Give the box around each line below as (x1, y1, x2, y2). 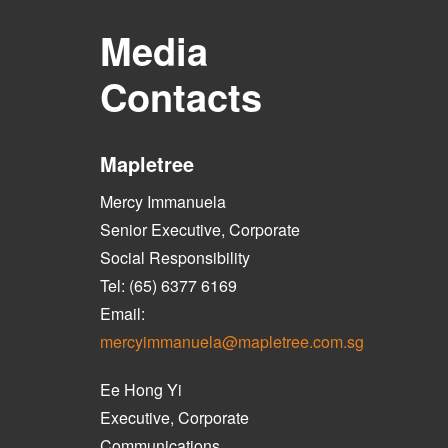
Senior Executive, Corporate (100, 218, 300, 242)
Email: (100, 302, 145, 326)
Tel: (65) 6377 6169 (100, 274, 237, 298)
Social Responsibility (100, 246, 250, 270)
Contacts (100, 69, 262, 125)
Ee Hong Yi (100, 378, 182, 402)
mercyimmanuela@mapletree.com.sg (100, 330, 364, 354)
